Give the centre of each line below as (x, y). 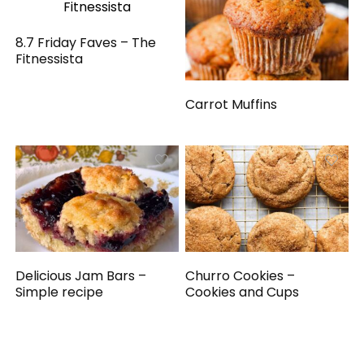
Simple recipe (60, 292)
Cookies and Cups (243, 292)
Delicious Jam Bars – (81, 276)
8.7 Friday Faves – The (86, 43)
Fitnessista (50, 59)
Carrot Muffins (232, 104)
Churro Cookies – (240, 276)
